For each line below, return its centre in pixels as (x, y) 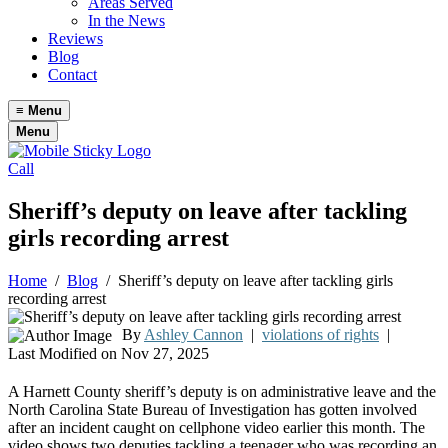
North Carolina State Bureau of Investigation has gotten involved (212, 410)
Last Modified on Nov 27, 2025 (108, 354)
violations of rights (320, 335)
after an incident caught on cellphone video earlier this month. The (216, 428)
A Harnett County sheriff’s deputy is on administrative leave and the (222, 392)
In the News (126, 20)
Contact (72, 74)
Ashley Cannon (193, 334)
